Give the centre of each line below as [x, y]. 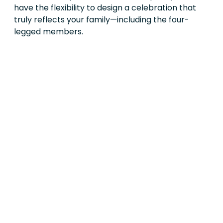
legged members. [49, 31]
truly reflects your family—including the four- [102, 19]
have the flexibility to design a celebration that [105, 7]
